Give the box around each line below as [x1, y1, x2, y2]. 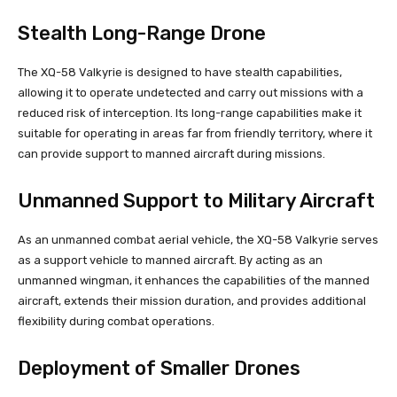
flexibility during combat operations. [18, 314, 214, 328]
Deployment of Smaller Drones [18, 355, 300, 380]
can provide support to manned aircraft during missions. [18, 146, 325, 160]
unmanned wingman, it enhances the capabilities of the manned [18, 273, 370, 287]
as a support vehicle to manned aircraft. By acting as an [18, 253, 323, 267]
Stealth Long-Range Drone [18, 20, 266, 45]
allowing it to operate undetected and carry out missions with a [18, 85, 363, 99]
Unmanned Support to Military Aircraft [18, 188, 375, 213]
